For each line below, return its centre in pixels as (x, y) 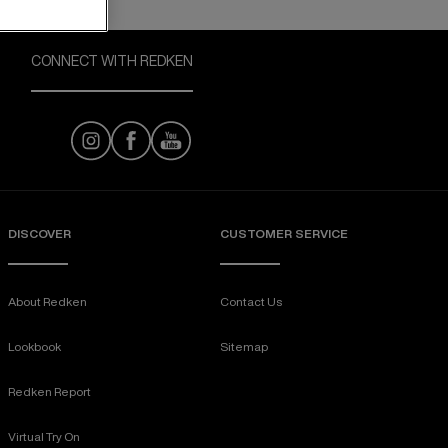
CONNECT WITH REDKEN (112, 61)
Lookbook (34, 346)
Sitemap (244, 346)
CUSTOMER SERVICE (284, 233)
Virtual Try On (44, 436)
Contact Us (251, 301)
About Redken (47, 301)
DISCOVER (39, 233)
